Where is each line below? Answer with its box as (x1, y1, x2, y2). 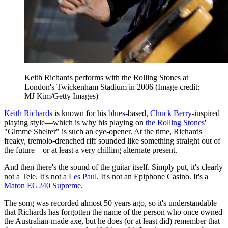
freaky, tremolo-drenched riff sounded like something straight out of (4, 136, 220, 146)
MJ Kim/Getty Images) (24, 92, 98, 101)
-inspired (192, 109, 220, 118)
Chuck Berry (150, 109, 192, 118)
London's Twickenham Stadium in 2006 (24, 82, 155, 92)
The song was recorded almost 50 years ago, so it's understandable (4, 198, 217, 208)
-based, (125, 109, 150, 118)
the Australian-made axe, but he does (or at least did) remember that (4, 217, 220, 226)
